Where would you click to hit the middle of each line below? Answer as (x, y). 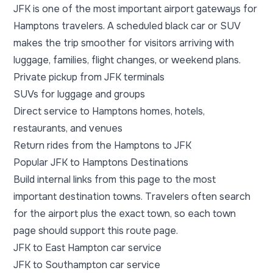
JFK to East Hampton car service (87, 248)
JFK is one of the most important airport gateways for (135, 9)
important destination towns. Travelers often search (132, 197)
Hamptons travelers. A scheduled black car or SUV (127, 26)
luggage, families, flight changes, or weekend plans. (127, 60)
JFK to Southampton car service (87, 265)
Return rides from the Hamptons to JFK (102, 145)
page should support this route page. (96, 231)
